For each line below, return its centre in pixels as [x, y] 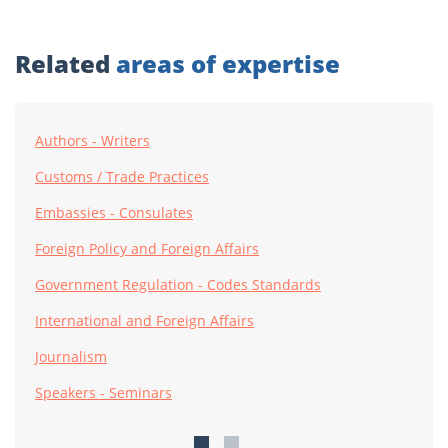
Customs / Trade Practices [122, 177]
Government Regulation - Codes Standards [178, 285]
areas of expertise [228, 64]
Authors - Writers [92, 141]
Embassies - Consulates [114, 213]
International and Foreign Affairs [144, 321]
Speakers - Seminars [103, 393]
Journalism [71, 357]
